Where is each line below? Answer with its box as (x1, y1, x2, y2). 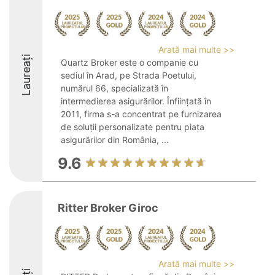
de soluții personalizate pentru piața (61, 122, 204, 132)
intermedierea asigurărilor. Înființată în (61, 96, 211, 106)
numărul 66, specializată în (61, 83, 168, 93)
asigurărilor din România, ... (61, 134, 169, 145)
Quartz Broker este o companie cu (61, 57, 198, 68)
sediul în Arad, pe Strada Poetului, (61, 70, 196, 80)
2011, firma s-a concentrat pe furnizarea (61, 109, 222, 119)
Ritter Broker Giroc (58, 201, 158, 214)
